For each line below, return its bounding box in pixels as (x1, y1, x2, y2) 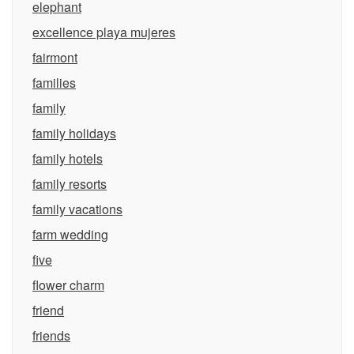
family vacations (32, 200, 122, 218)
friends (32, 326, 70, 345)
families (32, 73, 76, 92)
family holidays (32, 124, 116, 142)
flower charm (32, 276, 104, 294)
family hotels (32, 149, 103, 168)
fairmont (32, 48, 77, 66)
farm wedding (32, 225, 108, 243)
